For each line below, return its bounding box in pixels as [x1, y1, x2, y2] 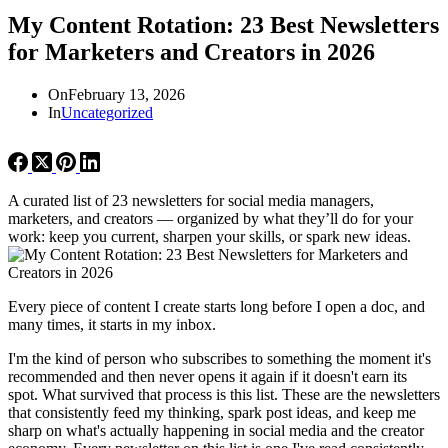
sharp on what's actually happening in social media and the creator [8, 421, 424, 439]
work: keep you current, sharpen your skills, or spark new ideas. [8, 227, 411, 245]
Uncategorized [61, 103, 153, 121]
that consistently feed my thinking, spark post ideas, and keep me [8, 403, 416, 421]
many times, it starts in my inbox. [8, 315, 216, 333]
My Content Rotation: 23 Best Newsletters [8, 11, 439, 38]
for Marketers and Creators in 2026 [8, 38, 375, 65]
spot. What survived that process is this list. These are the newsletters [8, 385, 440, 403]
